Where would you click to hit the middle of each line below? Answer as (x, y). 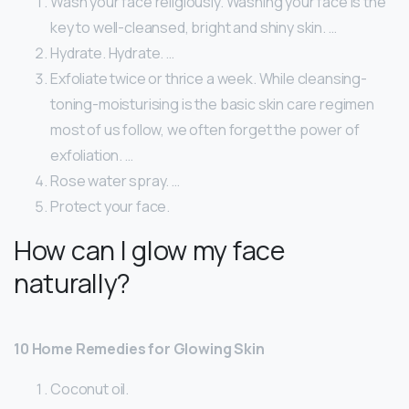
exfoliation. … (92, 156)
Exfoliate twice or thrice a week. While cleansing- (209, 79)
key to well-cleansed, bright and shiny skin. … (194, 28)
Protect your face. (110, 207)
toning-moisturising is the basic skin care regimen (212, 105)
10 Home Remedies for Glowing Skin (139, 349)
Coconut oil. (90, 389)
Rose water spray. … (115, 181)
